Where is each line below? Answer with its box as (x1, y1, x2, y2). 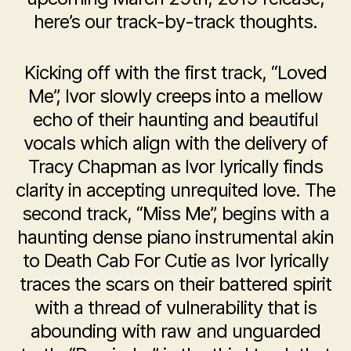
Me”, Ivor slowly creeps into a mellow (27, 85, 324, 108)
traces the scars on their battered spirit (19, 273, 332, 296)
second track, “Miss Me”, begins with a (21, 202, 330, 226)
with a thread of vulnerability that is (34, 296, 317, 320)
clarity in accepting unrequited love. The (16, 179, 335, 202)
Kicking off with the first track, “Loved (24, 61, 327, 85)
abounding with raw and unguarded (31, 320, 320, 343)
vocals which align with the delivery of (23, 132, 328, 155)
